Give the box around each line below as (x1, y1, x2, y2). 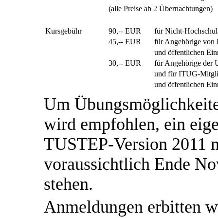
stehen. (44, 174, 93, 194)
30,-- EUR (105, 59, 141, 68)
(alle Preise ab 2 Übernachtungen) (105, 4, 213, 13)
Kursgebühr (45, 27, 82, 36)
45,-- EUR (105, 37, 141, 46)
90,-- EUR (105, 27, 141, 36)
